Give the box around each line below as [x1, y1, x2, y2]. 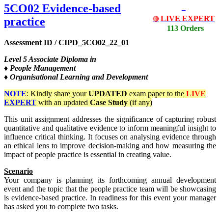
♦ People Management [4, 64, 76, 73]
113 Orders [166, 24, 204, 33]
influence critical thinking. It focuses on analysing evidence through [4, 133, 216, 141]
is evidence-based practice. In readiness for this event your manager [4, 193, 216, 202]
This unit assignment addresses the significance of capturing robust [4, 115, 216, 124]
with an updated [36, 98, 90, 107]
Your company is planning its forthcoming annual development [4, 176, 216, 185]
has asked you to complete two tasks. [4, 202, 118, 211]
